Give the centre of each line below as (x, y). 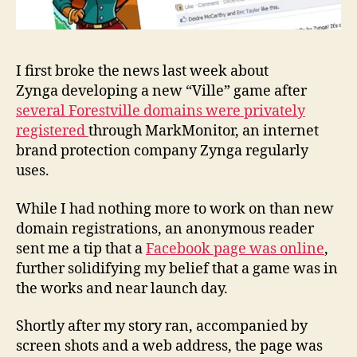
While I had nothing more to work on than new (175, 209)
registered (52, 131)
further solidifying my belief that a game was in (177, 269)
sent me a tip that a (81, 249)
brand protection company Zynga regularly (162, 151)
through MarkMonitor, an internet (204, 131)
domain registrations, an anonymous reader (165, 229)
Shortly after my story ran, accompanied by (162, 327)
